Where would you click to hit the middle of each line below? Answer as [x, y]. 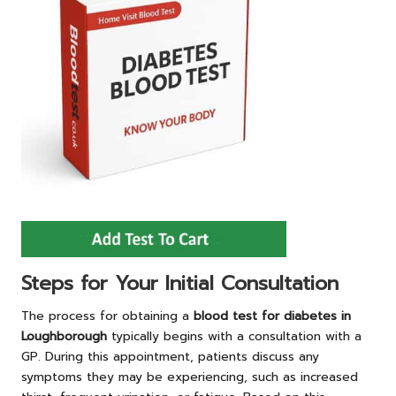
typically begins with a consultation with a [234, 336]
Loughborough [64, 336]
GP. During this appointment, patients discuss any [170, 356]
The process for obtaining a [107, 316]
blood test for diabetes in [272, 316]
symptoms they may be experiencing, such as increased [190, 377]
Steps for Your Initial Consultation [180, 283]
